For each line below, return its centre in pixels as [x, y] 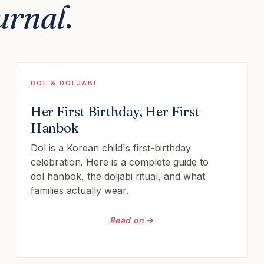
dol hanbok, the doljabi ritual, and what [118, 176]
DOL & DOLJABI [64, 83]
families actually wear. [79, 190]
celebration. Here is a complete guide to [119, 162]
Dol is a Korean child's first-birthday [110, 148]
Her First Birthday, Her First [115, 111]
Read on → [132, 220]
